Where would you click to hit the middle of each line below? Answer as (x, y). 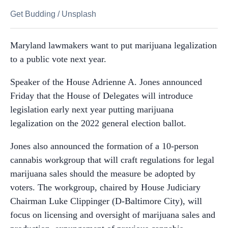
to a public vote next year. (58, 59)
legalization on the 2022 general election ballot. (98, 123)
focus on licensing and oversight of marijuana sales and (113, 215)
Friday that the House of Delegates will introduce (102, 95)
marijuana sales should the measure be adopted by (103, 173)
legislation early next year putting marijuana (92, 109)
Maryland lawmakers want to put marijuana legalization (113, 45)
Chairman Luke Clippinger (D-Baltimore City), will (106, 201)
